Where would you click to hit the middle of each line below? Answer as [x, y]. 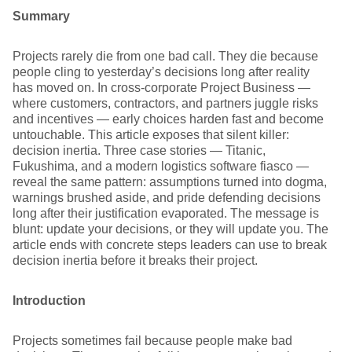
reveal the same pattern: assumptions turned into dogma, [170, 182]
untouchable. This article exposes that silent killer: [151, 135]
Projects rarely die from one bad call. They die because [165, 56]
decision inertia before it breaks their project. [135, 260]
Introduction [49, 301]
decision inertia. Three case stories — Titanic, [139, 150]
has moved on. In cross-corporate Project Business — [161, 88]
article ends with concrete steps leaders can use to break [170, 245]
